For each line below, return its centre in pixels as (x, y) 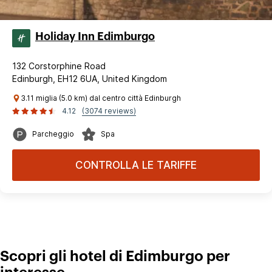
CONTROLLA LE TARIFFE (136, 165)
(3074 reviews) (109, 110)
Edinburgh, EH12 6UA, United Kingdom (90, 78)
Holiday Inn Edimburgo (95, 36)
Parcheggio (53, 134)
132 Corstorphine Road (59, 66)
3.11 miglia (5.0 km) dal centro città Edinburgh (101, 98)
